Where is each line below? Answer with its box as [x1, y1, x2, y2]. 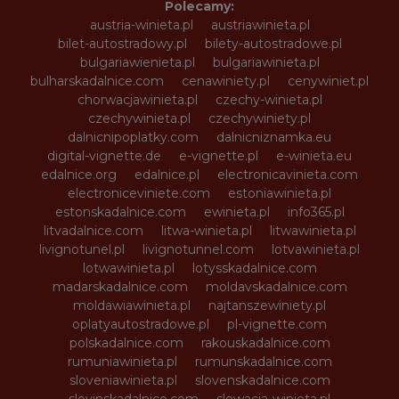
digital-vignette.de [47, 147, 161, 164]
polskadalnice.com [69, 334, 183, 351]
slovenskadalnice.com [194, 371, 330, 388]
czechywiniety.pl [208, 110, 311, 126]
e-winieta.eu [276, 147, 352, 164]
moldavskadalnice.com [205, 278, 347, 295]
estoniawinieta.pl [228, 184, 331, 201]
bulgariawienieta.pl [79, 53, 195, 70]
